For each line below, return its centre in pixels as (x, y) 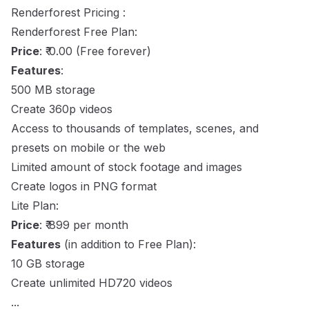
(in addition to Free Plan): (128, 244)
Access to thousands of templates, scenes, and (135, 128)
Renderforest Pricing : (68, 12)
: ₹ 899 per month (84, 225)
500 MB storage (53, 90)
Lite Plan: (35, 206)
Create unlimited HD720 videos (92, 283)
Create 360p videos (62, 109)
